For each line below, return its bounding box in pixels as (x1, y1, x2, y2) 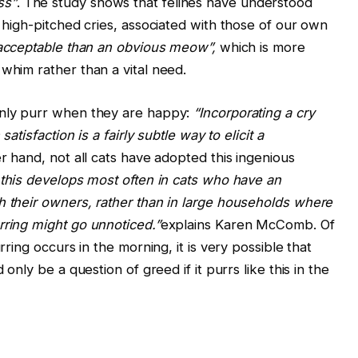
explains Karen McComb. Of (160, 217, 335, 233)
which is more (215, 39, 305, 56)
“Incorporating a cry (193, 105, 315, 121)
